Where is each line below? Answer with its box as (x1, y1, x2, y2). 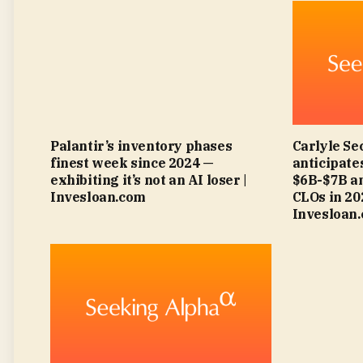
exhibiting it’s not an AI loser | (50, 172, 247, 189)
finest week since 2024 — (50, 155, 214, 172)
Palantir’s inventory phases (50, 138, 233, 155)
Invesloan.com (50, 189, 146, 206)
